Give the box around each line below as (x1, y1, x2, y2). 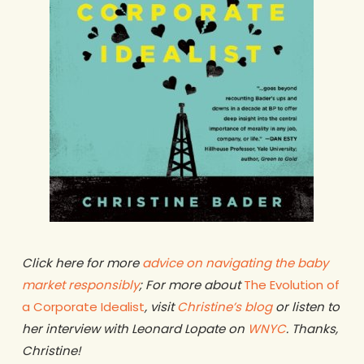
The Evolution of (243, 276, 340, 294)
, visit (144, 298, 177, 316)
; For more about (138, 276, 244, 294)
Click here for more (21, 254, 142, 272)
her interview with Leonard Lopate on (21, 320, 248, 338)
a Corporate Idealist (21, 298, 145, 316)
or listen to (271, 298, 340, 316)
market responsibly (21, 276, 139, 294)
